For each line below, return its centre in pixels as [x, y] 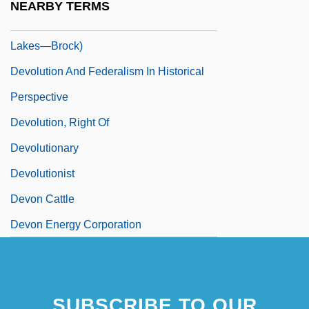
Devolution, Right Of [60, 122]
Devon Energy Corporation [76, 224]
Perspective [39, 97]
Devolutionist [42, 173]
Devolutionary [44, 148]
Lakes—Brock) [47, 46]
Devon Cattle [42, 199]
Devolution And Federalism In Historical [107, 71]
